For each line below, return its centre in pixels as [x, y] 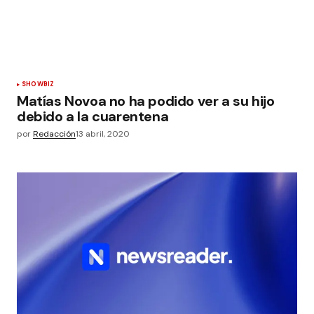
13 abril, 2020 [103, 134]
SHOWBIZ [38, 84]
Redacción [54, 134]
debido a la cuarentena [93, 116]
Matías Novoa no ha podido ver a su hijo [146, 101]
